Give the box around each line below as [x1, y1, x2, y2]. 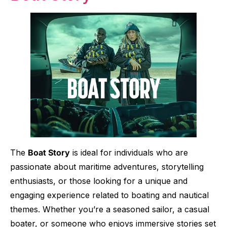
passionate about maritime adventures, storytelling [10, 161, 204, 172]
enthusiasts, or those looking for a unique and [10, 175, 187, 186]
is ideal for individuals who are [70, 147, 188, 158]
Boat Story [28, 147, 70, 158]
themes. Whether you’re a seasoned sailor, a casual [10, 204, 209, 214]
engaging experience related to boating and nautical [10, 190, 209, 200]
